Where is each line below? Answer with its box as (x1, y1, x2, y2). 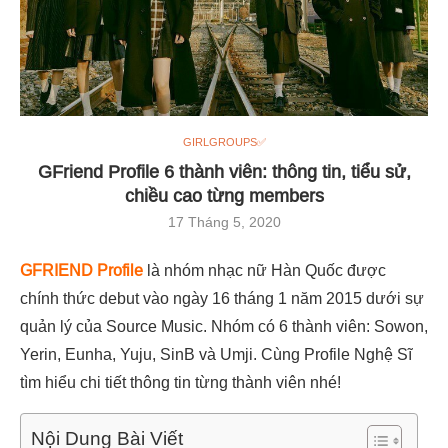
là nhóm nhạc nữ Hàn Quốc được (143, 261, 386, 279)
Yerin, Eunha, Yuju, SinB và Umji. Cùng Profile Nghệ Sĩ (20, 345, 412, 363)
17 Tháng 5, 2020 (167, 214, 281, 230)
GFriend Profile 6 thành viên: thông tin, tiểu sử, (37, 161, 411, 182)
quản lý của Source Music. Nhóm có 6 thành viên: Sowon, (20, 317, 428, 335)
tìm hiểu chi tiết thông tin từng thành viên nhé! (20, 373, 341, 391)
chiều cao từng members (124, 185, 324, 206)
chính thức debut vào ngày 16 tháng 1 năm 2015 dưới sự (20, 289, 424, 307)
